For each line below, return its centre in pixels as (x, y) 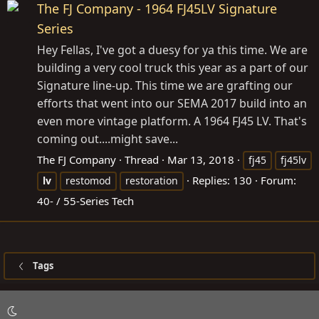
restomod (88, 180)
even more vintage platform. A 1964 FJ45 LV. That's (172, 121)
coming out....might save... (108, 138)
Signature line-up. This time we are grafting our (165, 85)
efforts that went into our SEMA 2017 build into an (172, 103)
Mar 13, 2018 (201, 159)
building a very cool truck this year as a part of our (173, 67)
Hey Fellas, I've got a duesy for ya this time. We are (172, 49)
